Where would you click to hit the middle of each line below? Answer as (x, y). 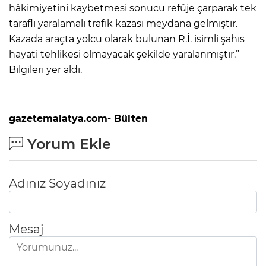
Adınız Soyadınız (57, 183)
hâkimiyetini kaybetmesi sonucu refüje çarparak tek (133, 8)
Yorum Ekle (67, 144)
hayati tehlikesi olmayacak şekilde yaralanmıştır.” (124, 54)
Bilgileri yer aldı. (45, 69)
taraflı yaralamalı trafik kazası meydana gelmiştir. (123, 23)
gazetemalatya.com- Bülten (80, 118)
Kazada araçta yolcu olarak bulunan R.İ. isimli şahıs (127, 39)
